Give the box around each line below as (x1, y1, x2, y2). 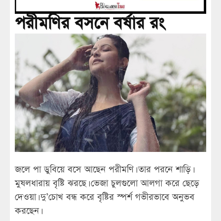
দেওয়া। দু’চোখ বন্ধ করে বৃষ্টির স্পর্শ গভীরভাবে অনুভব (15, 191, 194, 204)
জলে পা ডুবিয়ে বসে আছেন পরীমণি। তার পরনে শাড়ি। (15, 163, 192, 176)
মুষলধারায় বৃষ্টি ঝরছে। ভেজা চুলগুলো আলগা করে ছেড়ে (15, 177, 199, 190)
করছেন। (15, 205, 40, 218)
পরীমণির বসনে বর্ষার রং (15, 12, 164, 36)
